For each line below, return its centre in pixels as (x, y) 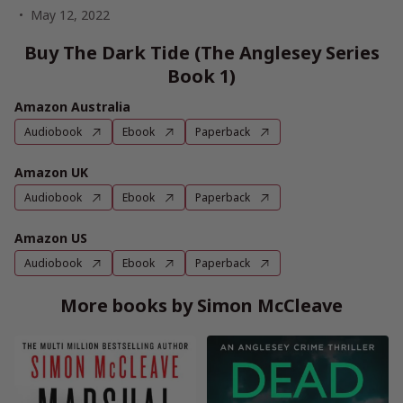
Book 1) (201, 76)
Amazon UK (51, 172)
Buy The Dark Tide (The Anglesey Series (201, 53)
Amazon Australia (72, 107)
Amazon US (51, 238)
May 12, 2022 (70, 15)
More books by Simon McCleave (201, 305)
